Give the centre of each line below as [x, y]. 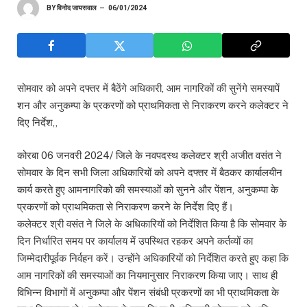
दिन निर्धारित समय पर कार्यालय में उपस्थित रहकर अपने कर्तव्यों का [135, 241]
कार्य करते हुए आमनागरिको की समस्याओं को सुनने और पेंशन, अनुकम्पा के [148, 190]
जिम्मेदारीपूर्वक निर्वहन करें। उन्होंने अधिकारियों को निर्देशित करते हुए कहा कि [153, 258]
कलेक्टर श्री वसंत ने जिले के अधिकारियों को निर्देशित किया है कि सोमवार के [152, 224]
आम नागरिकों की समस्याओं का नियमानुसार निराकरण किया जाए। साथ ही [147, 275]
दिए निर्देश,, [37, 122]
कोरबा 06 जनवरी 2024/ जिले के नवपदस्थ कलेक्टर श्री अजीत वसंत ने [149, 156]
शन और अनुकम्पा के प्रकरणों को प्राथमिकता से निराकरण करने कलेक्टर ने [153, 105]
